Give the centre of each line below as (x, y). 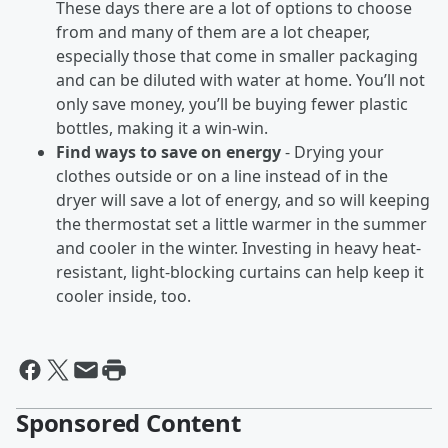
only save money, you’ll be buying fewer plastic (232, 104)
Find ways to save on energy (168, 152)
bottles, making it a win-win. (162, 128)
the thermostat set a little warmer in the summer (241, 224)
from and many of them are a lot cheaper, (213, 32)
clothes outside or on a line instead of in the (222, 176)
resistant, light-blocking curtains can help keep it (240, 272)
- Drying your (332, 152)
